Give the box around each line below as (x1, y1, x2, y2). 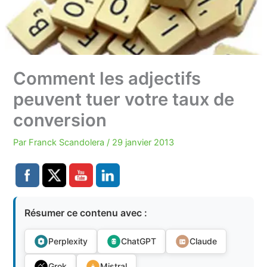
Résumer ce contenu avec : (24, 207, 148, 219)
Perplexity (48, 236, 88, 247)
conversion (13, 109, 107, 131)
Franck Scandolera (29, 136, 107, 148)
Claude (190, 236, 218, 247)
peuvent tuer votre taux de (13, 88, 235, 110)
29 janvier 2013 (112, 136, 175, 148)
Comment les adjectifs (13, 67, 201, 89)
